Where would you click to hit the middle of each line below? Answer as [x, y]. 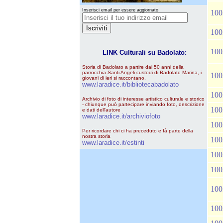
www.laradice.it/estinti [113, 143]
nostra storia [96, 136]
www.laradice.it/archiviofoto [121, 116]
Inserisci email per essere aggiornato [120, 10]
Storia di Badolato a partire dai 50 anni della [133, 67]
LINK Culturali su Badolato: [143, 53]
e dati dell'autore [101, 110]
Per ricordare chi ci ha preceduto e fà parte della [138, 131]
